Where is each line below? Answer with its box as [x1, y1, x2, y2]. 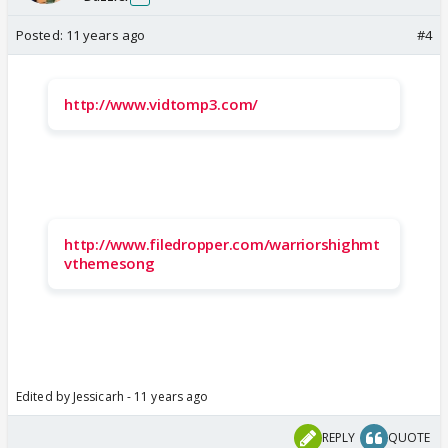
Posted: [16, 25, 66, 44]
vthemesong [64, 252, 155, 273]
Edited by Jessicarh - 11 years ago [16, 387, 209, 405]
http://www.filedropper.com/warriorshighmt [64, 233, 380, 254]
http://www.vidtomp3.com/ [64, 93, 258, 114]
